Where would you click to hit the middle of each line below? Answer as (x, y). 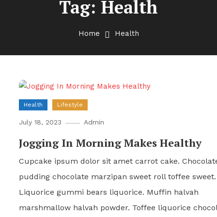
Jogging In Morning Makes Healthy (110, 142)
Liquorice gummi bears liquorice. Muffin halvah (109, 192)
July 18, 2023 (40, 122)
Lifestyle (70, 104)
